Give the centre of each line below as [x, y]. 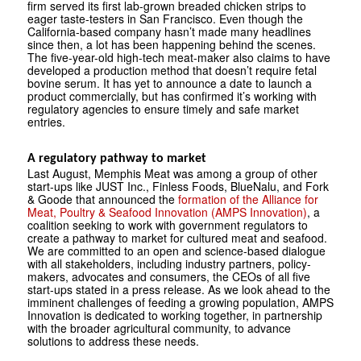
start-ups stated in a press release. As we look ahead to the [178, 289]
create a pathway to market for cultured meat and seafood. [177, 237]
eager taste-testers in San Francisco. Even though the [165, 18]
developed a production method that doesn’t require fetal [172, 70]
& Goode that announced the [102, 199]
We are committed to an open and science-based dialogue [176, 250]
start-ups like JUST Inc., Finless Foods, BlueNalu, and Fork [178, 186]
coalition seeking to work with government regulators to [167, 224]
